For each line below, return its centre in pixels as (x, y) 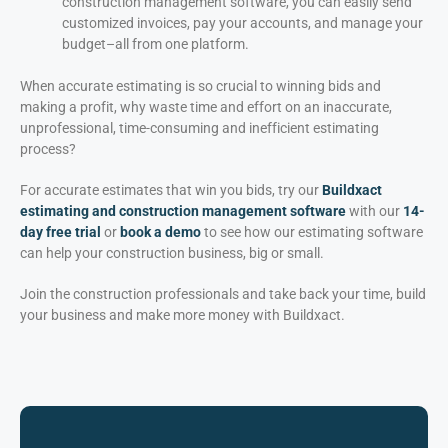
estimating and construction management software (183, 210)
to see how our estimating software (312, 231)
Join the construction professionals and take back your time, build (223, 293)
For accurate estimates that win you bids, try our (171, 189)
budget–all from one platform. (155, 43)
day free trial (60, 231)
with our (374, 210)
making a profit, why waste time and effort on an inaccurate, (206, 106)
